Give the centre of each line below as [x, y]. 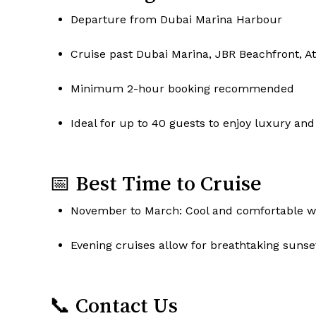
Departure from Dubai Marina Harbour [176, 20]
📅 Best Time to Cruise [156, 184]
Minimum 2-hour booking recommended [182, 89]
